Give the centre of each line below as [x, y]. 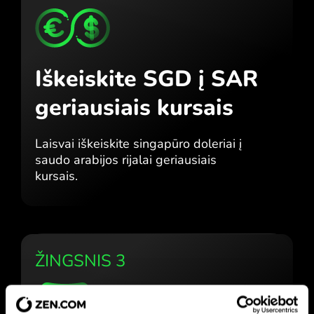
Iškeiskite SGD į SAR [146, 78]
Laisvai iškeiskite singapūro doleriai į [138, 143]
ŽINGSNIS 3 [80, 260]
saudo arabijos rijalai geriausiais [126, 159]
